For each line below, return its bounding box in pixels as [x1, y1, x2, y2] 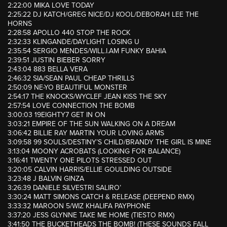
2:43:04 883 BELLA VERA [8, 65, 88, 74]
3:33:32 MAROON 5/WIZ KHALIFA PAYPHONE [8, 202, 150, 211]
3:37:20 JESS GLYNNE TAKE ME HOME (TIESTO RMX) [8, 211, 174, 220]
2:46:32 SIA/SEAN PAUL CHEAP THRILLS [8, 74, 134, 83]
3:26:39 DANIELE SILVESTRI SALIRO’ [8, 183, 121, 193]
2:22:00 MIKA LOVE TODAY [8, 1, 94, 10]
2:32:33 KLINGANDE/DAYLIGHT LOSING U [8, 37, 139, 47]
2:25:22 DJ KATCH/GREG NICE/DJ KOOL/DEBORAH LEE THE [8, 10, 199, 19]
